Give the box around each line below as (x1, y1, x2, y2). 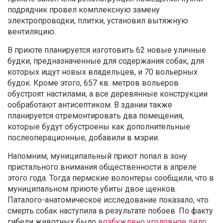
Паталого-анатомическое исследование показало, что (7, 195, 209, 205)
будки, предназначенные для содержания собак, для (7, 56, 204, 66)
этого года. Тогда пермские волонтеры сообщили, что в (7, 173, 214, 183)
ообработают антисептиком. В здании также (7, 100, 172, 110)
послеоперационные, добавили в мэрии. (7, 133, 159, 143)
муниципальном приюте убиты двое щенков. (7, 184, 177, 194)
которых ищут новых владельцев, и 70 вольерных (7, 67, 198, 77)
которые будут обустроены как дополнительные (7, 122, 190, 132)
